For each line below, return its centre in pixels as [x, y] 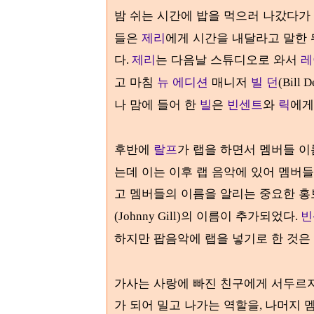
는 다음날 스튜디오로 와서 [226, 59]
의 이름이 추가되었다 [238, 216]
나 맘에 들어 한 [157, 104]
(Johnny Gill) [148, 216]
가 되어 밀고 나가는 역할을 [187, 305]
